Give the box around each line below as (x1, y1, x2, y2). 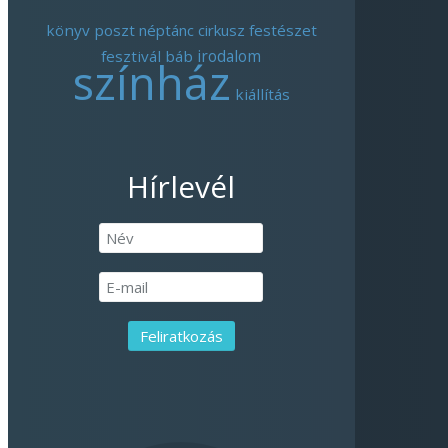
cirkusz (197, 20, 245, 40)
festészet (248, 20, 317, 40)
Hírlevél (127, 166, 236, 207)
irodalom (197, 46, 262, 67)
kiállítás (234, 84, 290, 104)
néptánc (138, 20, 194, 40)
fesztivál (101, 46, 162, 66)
